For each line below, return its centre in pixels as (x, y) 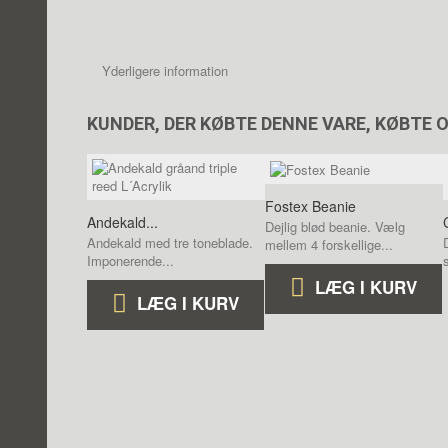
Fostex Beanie (310, 205)
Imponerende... (130, 260)
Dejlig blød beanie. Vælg (335, 226)
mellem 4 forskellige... (329, 244)
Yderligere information (165, 70)
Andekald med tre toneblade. (170, 242)
